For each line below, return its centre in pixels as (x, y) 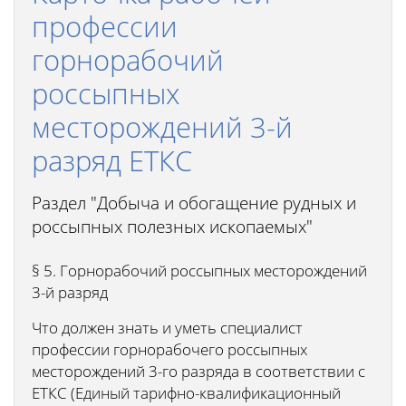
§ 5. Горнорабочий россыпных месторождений (199, 271)
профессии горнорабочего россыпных (169, 349)
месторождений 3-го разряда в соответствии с (198, 371)
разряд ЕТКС (112, 160)
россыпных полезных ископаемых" (172, 227)
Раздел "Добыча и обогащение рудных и (194, 203)
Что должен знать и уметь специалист (167, 328)
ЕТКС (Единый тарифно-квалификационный (186, 393)
